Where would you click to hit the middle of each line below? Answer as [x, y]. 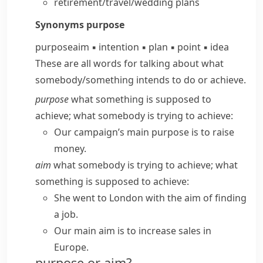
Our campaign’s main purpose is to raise [144, 132]
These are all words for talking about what [129, 63]
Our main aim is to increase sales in [133, 231]
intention [119, 47]
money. [70, 149]
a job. [66, 214]
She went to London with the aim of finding [150, 198]
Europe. [71, 247]
